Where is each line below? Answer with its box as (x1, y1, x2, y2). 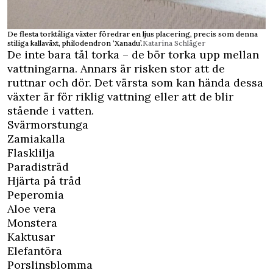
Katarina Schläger (143, 38, 205, 48)
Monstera (7, 215, 57, 230)
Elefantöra (7, 243, 62, 258)
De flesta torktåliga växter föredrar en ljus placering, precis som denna (7, 29, 258, 38)
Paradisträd (7, 159, 69, 174)
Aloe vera (7, 201, 56, 216)
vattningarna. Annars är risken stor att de (7, 61, 225, 76)
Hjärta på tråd (7, 173, 81, 188)
